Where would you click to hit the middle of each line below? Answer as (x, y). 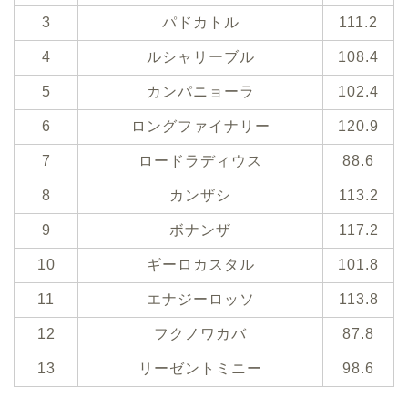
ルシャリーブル (200, 57)
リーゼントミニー (200, 369)
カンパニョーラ (200, 92)
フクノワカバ (200, 334)
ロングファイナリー (200, 127)
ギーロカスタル (200, 265)
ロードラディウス (200, 161)
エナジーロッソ (200, 300)
